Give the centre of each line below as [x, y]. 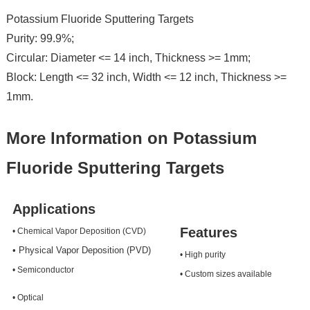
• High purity [202, 255]
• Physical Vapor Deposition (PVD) [83, 250]
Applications [54, 209]
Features [208, 233]
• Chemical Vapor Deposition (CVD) [79, 231]
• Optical [28, 298]
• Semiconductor [43, 270]
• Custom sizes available [226, 274]
